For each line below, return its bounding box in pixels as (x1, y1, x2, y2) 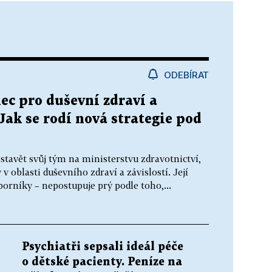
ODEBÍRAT (164, 69, 209, 80)
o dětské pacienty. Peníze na (22, 256, 182, 267)
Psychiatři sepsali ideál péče (22, 241, 183, 252)
